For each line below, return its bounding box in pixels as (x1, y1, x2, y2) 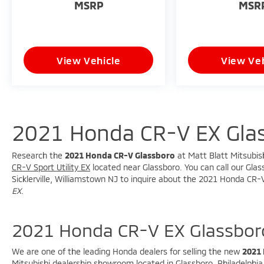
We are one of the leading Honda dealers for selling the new (12, 246, 242, 256)
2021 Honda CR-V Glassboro (65, 150, 175, 160)
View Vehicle (56, 54, 121, 66)
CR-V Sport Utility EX (12, 161, 90, 172)
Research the (12, 150, 65, 160)
